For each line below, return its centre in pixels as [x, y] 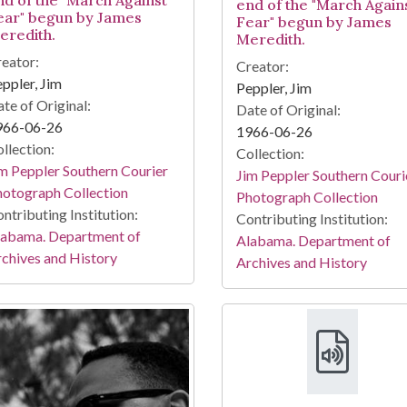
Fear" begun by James [313, 22]
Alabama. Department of [313, 241]
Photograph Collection [307, 197]
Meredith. [270, 40]
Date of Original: [288, 110]
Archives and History [301, 263]
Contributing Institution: [312, 219]
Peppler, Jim [273, 88]
